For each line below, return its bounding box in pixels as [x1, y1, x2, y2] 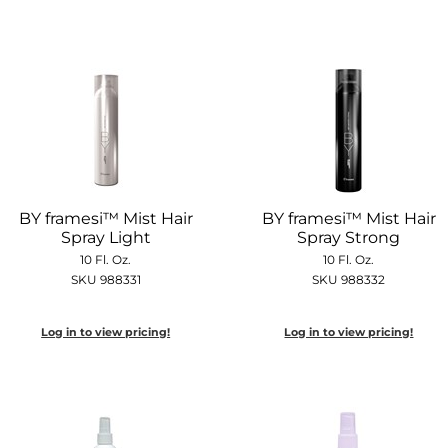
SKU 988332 [312, 271, 386, 287]
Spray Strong [297, 227, 401, 247]
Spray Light [60, 227, 151, 247]
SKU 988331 [70, 271, 141, 287]
